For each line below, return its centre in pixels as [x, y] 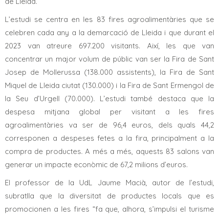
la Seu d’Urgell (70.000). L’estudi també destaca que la [109, 98]
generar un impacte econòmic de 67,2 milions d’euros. [97, 164]
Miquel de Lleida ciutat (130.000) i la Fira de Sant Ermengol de [109, 85]
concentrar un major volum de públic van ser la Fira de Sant [109, 59]
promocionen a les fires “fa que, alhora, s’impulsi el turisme [109, 209]
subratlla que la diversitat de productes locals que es [109, 196]
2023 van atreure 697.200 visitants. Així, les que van [109, 45]
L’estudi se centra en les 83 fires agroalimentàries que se [109, 19]
